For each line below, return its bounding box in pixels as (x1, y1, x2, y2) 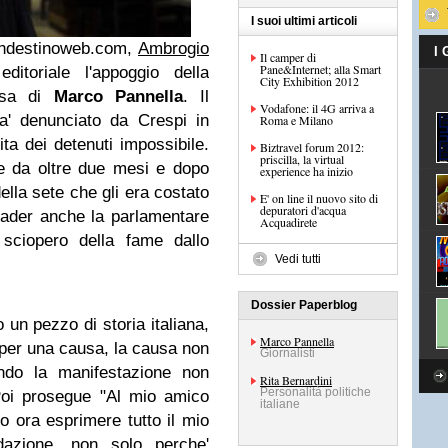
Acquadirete (260, 214, 317, 230)
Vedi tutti (275, 252, 321, 266)
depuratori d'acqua (260, 202, 346, 218)
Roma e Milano (260, 112, 333, 128)
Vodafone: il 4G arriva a (260, 100, 374, 116)
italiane (260, 397, 300, 411)
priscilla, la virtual (260, 151, 344, 167)
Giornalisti (260, 346, 315, 360)
